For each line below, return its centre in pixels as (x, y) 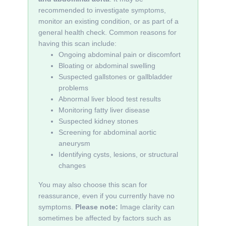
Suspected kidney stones (98, 121)
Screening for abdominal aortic (107, 132)
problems (73, 88)
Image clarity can (146, 207)
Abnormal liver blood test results (110, 99)
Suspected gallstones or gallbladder (116, 77)
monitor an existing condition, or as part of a (108, 21)
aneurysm (74, 143)
